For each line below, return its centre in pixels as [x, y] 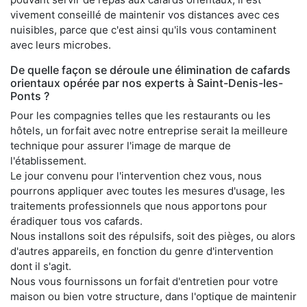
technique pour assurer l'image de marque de [121, 145]
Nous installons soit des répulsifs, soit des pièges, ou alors [153, 236]
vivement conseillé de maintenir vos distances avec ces [145, 14]
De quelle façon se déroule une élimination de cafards [150, 70]
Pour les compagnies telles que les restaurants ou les [140, 115]
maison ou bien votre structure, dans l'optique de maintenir [153, 296]
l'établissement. [48, 160]
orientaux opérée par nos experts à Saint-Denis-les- [147, 83]
